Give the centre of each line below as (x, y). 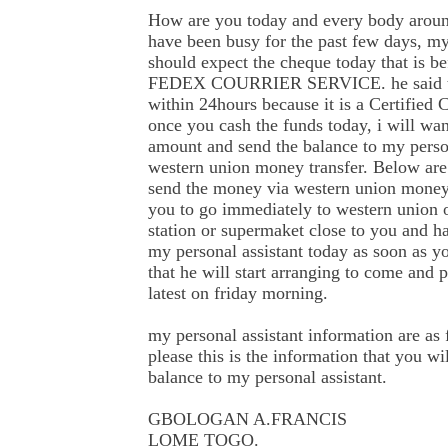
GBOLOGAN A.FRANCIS (247, 419)
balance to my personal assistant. (267, 377)
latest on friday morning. (238, 293)
